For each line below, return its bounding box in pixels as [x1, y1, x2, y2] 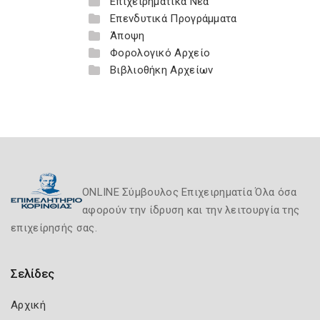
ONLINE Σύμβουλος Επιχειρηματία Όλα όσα [82, 186, 297, 199]
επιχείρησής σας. [11, 221, 97, 234]
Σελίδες [11, 266, 54, 281]
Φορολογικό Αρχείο [110, 46, 211, 59]
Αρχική [11, 299, 46, 311]
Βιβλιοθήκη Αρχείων [110, 64, 214, 76]
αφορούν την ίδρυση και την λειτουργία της [82, 204, 300, 216]
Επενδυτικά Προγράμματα [110, 12, 237, 25]
